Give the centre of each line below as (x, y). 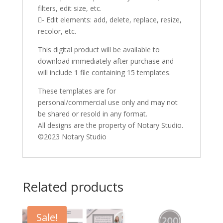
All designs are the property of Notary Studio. (110, 125)
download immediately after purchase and (106, 61)
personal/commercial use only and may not (108, 103)
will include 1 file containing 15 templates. (104, 73)
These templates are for (77, 91)
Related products (73, 187)
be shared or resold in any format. (92, 114)
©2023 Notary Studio (72, 137)
